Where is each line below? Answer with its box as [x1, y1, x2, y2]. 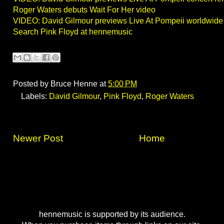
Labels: [21, 92, 49, 101]
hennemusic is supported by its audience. [38, 210, 185, 219]
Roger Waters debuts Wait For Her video [13, 5, 155, 14]
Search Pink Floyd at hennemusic [13, 27, 132, 36]
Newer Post [13, 133, 63, 144]
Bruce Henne [50, 79, 97, 88]
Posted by [13, 79, 50, 88]
